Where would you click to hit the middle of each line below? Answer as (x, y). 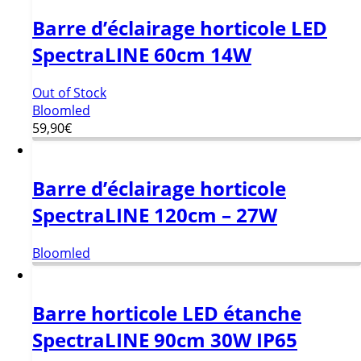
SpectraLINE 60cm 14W (142, 54)
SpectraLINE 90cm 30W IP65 (165, 339)
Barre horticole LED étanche (167, 313)
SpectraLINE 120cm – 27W (155, 214)
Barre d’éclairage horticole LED (180, 27)
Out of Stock (69, 92)
